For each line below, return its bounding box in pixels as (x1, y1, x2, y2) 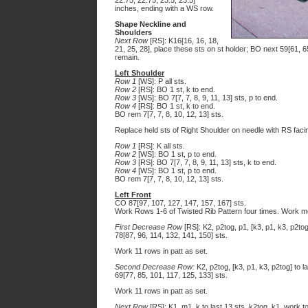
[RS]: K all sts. (136, 142, 185, 150)
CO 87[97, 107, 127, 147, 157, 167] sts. (115, 199, 246, 207)
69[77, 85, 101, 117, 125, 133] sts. (115, 271, 228, 279)
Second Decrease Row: (115, 263, 195, 271)
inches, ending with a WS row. (115, 4, 214, 12)
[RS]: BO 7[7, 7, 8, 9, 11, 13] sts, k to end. (136, 158, 276, 166)
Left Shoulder (115, 69, 164, 77)
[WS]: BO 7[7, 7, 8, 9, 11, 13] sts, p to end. (136, 93, 278, 102)
